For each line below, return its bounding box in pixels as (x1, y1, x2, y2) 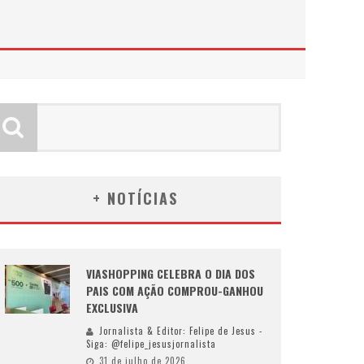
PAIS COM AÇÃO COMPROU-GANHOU (86, 282, 263, 299)
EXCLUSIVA (86, 299, 138, 316)
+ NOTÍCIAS (92, 188, 178, 209)
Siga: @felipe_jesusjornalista (86, 337, 216, 350)
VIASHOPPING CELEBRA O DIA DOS (86, 265, 255, 282)
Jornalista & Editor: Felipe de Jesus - (99, 324, 262, 337)
